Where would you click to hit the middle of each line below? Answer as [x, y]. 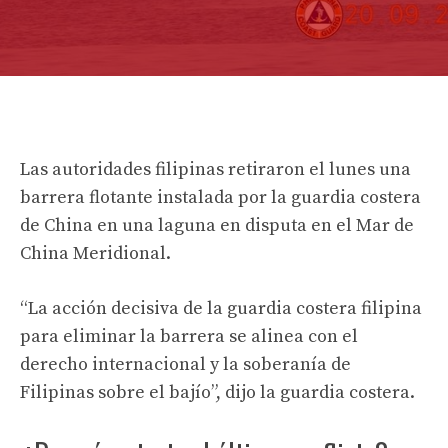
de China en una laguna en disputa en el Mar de [217, 225]
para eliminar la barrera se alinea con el [189, 336]
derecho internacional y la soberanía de [185, 364]
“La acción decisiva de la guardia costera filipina [221, 308]
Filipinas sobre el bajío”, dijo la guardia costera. [217, 392]
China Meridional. [95, 253]
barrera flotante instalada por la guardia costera [220, 197]
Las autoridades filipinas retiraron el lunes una [215, 169]
